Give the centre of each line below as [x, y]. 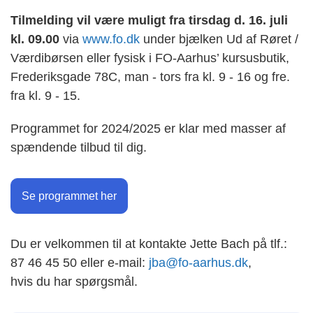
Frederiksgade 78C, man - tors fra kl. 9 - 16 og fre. [150, 77]
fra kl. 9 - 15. [45, 96]
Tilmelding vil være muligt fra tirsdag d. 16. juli [149, 20]
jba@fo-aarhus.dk [198, 263]
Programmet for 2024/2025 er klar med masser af [148, 129]
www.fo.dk [111, 39]
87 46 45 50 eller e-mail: [80, 263]
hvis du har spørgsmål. [74, 282]
